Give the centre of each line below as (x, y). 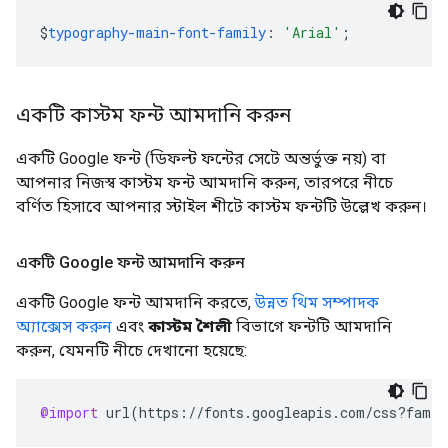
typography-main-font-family (157, 32)
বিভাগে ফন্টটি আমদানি (312, 326)
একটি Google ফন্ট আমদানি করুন (130, 262)
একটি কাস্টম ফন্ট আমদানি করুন (153, 114)
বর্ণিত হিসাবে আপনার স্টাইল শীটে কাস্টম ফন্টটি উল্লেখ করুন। (221, 206)
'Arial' (312, 32)
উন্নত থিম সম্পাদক (317, 302)
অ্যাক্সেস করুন (64, 326)
